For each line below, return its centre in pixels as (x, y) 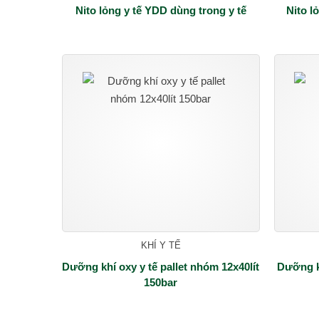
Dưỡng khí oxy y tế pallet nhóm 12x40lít (161, 266)
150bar (161, 282)
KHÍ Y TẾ (161, 245)
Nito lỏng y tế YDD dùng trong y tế (161, 10)
